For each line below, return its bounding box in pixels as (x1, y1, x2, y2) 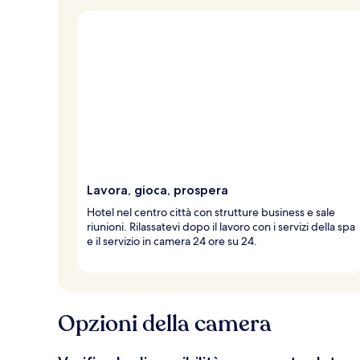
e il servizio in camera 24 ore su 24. (87, 233, 257, 248)
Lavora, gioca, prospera (87, 182, 228, 198)
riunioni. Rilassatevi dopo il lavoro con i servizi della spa (87, 219, 355, 234)
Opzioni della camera (58, 308, 272, 339)
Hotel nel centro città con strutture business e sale (87, 204, 335, 219)
